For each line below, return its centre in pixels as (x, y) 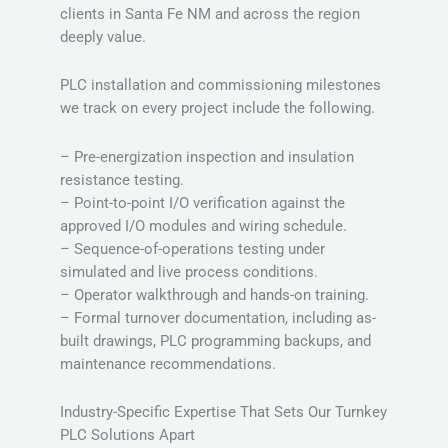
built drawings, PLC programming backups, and (215, 340)
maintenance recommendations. (168, 363)
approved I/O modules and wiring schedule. (203, 225)
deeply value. (103, 36)
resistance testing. (122, 179)
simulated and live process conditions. (189, 271)
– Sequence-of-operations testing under (192, 248)
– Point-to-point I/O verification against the (202, 202)
